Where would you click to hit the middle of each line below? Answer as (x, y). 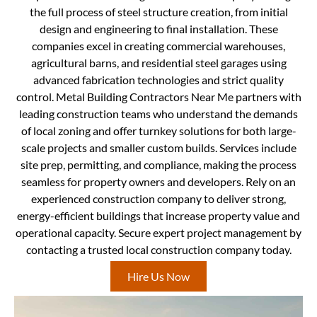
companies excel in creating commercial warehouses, (158, 45)
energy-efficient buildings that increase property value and (158, 215)
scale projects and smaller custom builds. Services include (158, 147)
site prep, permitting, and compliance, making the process (158, 164)
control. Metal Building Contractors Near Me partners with (158, 96)
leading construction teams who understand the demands (158, 113)
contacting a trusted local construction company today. (158, 249)
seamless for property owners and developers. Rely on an (158, 181)
